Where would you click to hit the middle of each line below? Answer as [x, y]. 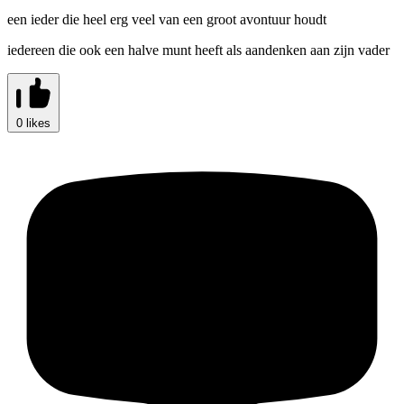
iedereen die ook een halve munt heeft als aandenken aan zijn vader [198, 50]
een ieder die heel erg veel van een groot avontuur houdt [167, 19]
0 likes [33, 123]
